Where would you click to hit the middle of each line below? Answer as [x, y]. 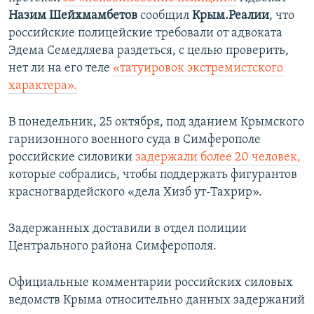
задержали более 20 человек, [218, 158]
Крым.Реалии [231, 16]
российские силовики [72, 158]
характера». [43, 86]
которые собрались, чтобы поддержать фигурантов [153, 175]
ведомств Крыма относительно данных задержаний [157, 301]
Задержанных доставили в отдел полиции [128, 229]
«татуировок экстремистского [198, 69]
